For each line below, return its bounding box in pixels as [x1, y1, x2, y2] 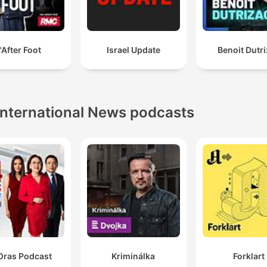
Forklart [232, 250, 265, 261]
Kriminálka [111, 250, 156, 261]
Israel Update [106, 45, 160, 55]
